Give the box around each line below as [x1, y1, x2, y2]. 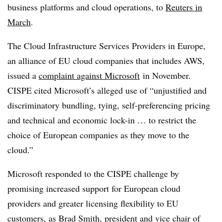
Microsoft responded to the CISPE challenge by [7, 167, 179, 179]
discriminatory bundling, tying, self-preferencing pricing [7, 99, 210, 111]
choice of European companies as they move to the [7, 128, 189, 141]
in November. [140, 69, 191, 81]
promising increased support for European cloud [7, 182, 180, 194]
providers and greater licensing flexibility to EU [7, 197, 178, 209]
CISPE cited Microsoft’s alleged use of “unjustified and [7, 84, 207, 96]
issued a [7, 69, 39, 81]
